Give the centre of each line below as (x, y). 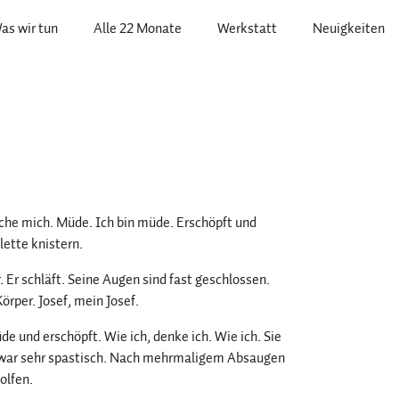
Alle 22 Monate (138, 28)
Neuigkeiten (349, 28)
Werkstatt (247, 28)
